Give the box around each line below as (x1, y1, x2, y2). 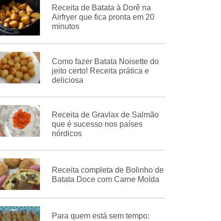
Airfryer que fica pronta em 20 (51, 13, 154, 22)
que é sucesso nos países (51, 120, 143, 129)
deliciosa (51, 76, 83, 85)
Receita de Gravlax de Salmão (51, 110, 159, 119)
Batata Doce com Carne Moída (51, 175, 159, 184)
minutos (51, 22, 79, 31)
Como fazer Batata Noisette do (51, 57, 159, 66)
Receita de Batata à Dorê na (51, 3, 151, 12)
